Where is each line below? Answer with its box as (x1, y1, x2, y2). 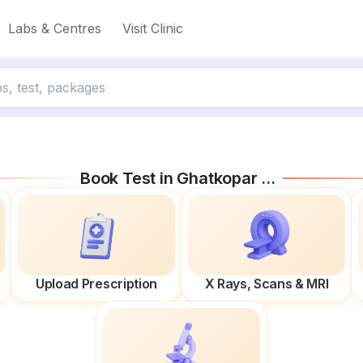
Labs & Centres (8, 20, 101, 36)
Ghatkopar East (177, 169, 262, 188)
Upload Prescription (36, 275, 157, 292)
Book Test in (80, 169, 177, 188)
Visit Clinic (122, 20, 183, 36)
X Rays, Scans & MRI (204, 275, 329, 292)
